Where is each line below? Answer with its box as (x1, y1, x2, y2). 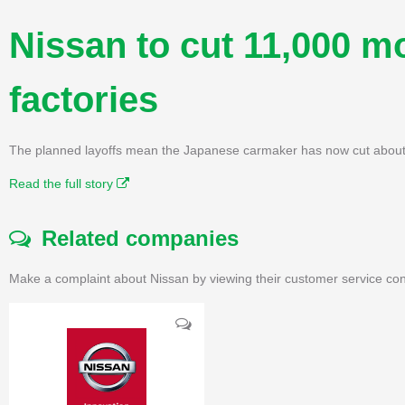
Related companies (31, 225, 239, 250)
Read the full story (9, 175, 117, 191)
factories (9, 79, 158, 119)
